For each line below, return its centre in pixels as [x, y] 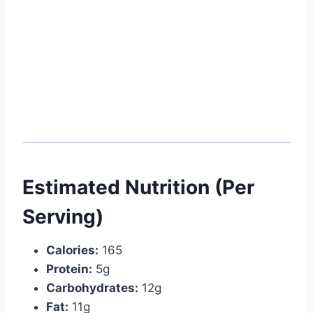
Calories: [72, 250]
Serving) [63, 217]
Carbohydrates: [92, 288]
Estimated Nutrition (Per [138, 188]
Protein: [69, 269]
